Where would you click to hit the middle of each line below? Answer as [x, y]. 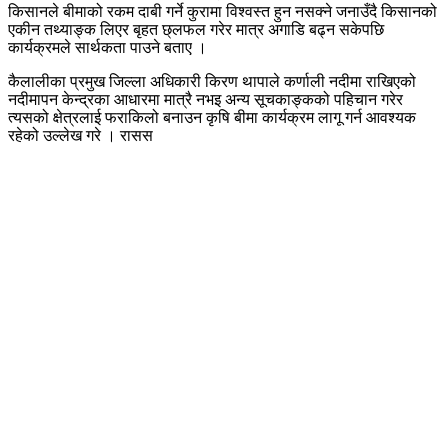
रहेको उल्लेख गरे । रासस [80, 135]
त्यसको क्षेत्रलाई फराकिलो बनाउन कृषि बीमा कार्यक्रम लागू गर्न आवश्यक [212, 117]
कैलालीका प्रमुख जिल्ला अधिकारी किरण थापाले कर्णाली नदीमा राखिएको [212, 81]
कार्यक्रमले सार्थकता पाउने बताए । [107, 47]
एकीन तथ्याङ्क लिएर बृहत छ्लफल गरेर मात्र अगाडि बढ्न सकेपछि [196, 29]
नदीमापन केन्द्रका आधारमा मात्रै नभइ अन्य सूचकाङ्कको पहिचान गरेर [205, 99]
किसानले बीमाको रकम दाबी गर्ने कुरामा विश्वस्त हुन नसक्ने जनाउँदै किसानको [222, 11]
